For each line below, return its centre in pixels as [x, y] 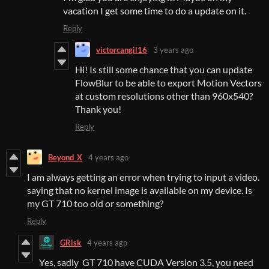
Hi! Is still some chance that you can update [164, 70]
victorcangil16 [122, 50]
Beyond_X [65, 157]
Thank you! [98, 109]
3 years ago [173, 50]
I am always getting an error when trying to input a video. [143, 177]
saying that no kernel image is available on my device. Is [140, 190]
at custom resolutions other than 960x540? [164, 96]
